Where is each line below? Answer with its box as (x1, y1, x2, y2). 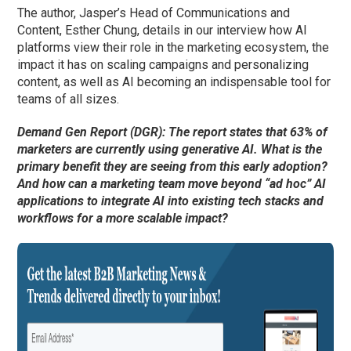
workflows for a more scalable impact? (17, 211, 229, 226)
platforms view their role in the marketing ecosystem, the (17, 40, 330, 56)
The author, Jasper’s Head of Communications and (17, 5, 291, 21)
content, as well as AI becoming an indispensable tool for (17, 74, 331, 90)
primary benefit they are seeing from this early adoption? (17, 159, 328, 175)
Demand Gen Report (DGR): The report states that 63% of (17, 125, 328, 140)
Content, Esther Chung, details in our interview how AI (17, 23, 308, 38)
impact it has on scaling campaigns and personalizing (17, 57, 309, 73)
